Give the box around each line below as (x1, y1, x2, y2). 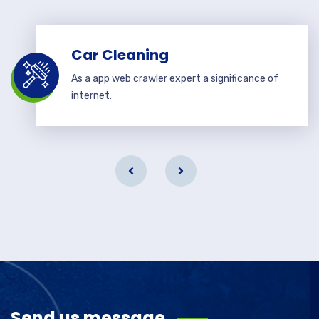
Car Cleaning (71, 45, 169, 65)
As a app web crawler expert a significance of (71, 73, 278, 85)
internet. (71, 90, 112, 102)
